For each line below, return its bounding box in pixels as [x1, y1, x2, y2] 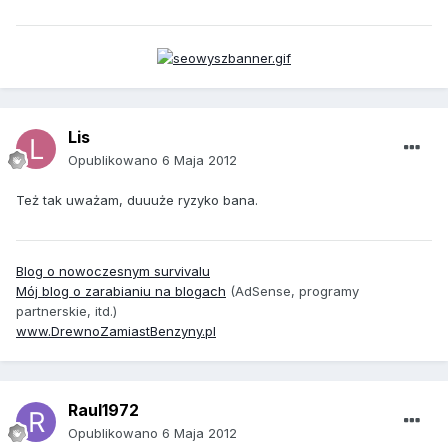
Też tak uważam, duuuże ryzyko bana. [16, 191, 258, 208]
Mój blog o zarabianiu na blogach [16, 282, 226, 299]
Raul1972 [68, 399, 139, 420]
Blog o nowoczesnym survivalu [16, 262, 210, 279]
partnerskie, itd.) [16, 302, 117, 319]
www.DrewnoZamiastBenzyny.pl [16, 322, 216, 339]
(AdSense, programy [226, 282, 359, 299]
